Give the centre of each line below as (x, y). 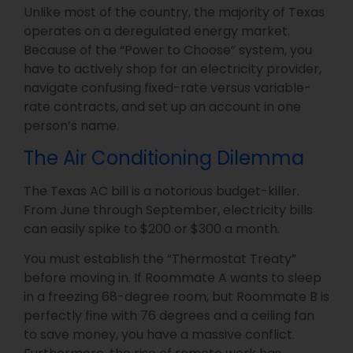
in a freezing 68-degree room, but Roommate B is (176, 296)
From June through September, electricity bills (168, 210)
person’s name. (71, 126)
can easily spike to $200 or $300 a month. (152, 229)
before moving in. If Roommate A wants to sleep (173, 277)
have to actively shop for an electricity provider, (173, 69)
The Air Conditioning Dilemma (164, 158)
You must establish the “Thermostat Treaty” (160, 258)
